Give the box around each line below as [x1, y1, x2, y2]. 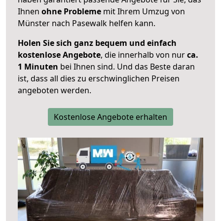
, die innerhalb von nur [101, 49, 187, 61]
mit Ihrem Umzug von [101, 6, 185, 17]
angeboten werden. [18, 85, 91, 96]
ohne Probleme [41, 6, 101, 17]
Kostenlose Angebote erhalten [54, 111, 167, 123]
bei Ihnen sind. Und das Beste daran [58, 61, 195, 73]
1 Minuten [18, 61, 58, 73]
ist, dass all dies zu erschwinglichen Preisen [18, 73, 180, 84]
